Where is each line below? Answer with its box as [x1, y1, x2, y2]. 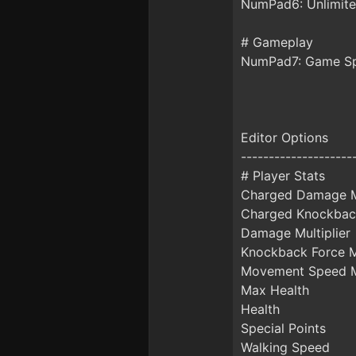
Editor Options [241, 130, 328, 145]
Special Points [241, 320, 326, 336]
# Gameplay [241, 34, 313, 50]
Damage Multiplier [241, 225, 350, 241]
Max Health [241, 282, 309, 298]
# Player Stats [241, 168, 325, 184]
